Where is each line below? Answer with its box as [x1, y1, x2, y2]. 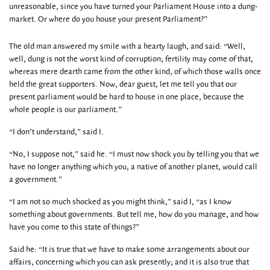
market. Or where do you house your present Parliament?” [9, 14, 207, 25]
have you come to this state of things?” [9, 222, 139, 233]
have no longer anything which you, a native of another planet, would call [9, 162, 257, 172]
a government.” [9, 174, 62, 185]
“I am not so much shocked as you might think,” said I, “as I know [9, 196, 231, 207]
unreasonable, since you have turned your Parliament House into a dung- [9, 1, 258, 12]
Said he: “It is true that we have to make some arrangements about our [9, 244, 250, 255]
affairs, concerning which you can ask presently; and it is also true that [9, 257, 249, 268]
